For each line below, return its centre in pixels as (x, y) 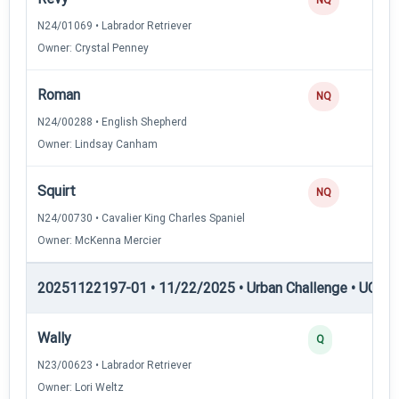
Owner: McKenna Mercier (99, 240)
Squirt (57, 191)
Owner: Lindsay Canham (98, 144)
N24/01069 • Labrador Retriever (114, 25)
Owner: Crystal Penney (93, 48)
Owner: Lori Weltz (81, 387)
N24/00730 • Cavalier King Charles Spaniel (141, 218)
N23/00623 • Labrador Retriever (114, 365)
